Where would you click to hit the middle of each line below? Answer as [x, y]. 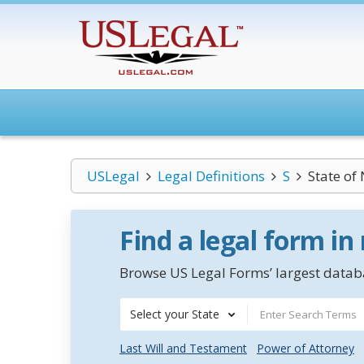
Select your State [175, 314]
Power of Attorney [305, 348]
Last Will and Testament [183, 348]
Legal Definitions [211, 176]
